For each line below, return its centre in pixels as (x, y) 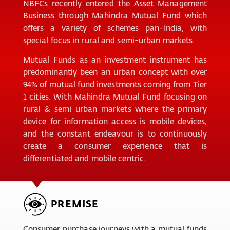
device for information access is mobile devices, (115, 121)
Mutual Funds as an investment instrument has (115, 59)
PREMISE (74, 204)
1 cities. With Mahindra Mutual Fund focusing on (115, 96)
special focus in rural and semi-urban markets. (109, 40)
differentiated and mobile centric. (84, 158)
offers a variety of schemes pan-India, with (115, 27)
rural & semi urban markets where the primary (115, 109)
